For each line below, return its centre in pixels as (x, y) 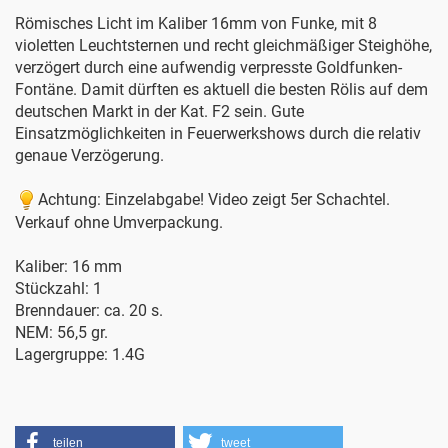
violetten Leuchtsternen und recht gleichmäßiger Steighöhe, (223, 46)
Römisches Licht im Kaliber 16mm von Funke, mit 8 (196, 24)
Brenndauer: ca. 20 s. (89, 311)
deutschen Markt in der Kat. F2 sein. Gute (159, 112)
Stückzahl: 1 (58, 289)
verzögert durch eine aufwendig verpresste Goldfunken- (208, 68)
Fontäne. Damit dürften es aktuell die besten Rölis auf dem (221, 90)
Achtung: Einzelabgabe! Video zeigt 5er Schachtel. (214, 200)
